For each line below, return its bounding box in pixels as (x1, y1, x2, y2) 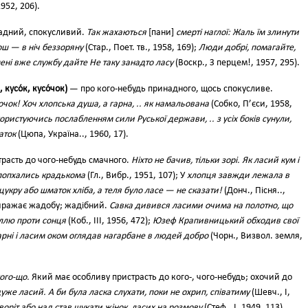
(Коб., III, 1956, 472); (66, 216, 153, 226)
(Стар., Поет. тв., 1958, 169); (83, 43, 199, 53)
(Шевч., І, (250, 287, 290, 298)
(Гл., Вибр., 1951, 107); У (85, 170, 187, 181)
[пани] (146, 27, 176, 38)
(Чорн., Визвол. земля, (208, 231, 302, 241)
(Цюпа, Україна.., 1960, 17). (16, 129, 129, 140)
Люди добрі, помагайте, (199, 43, 296, 53)
